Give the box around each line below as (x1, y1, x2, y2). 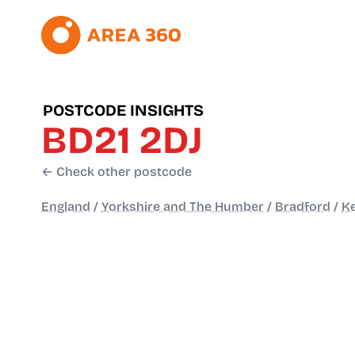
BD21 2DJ (41, 117, 203, 164)
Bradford (275, 199, 330, 215)
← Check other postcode (41, 164, 192, 180)
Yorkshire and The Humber (101, 199, 264, 215)
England (41, 199, 90, 215)
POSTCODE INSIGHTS (43, 101, 204, 120)
